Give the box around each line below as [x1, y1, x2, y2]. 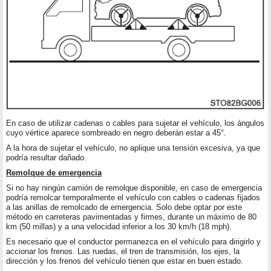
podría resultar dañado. [6, 153, 87, 163]
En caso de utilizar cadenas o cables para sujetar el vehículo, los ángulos [6, 119, 264, 128]
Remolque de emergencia [6, 168, 102, 178]
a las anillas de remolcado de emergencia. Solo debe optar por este [6, 203, 242, 212]
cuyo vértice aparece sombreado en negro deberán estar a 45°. [6, 128, 226, 138]
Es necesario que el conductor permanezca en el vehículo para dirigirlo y [6, 237, 261, 247]
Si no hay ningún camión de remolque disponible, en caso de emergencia [6, 183, 262, 193]
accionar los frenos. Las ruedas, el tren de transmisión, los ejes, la [6, 247, 240, 256]
